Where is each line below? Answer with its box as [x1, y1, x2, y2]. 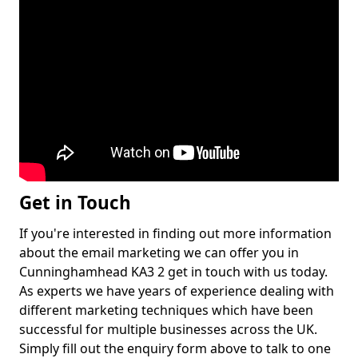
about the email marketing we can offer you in [19, 244, 299, 262]
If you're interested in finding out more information [19, 225, 332, 243]
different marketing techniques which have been [19, 301, 313, 320]
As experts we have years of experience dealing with [19, 282, 334, 300]
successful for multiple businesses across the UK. [19, 320, 317, 339]
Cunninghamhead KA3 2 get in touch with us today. [19, 263, 328, 281]
